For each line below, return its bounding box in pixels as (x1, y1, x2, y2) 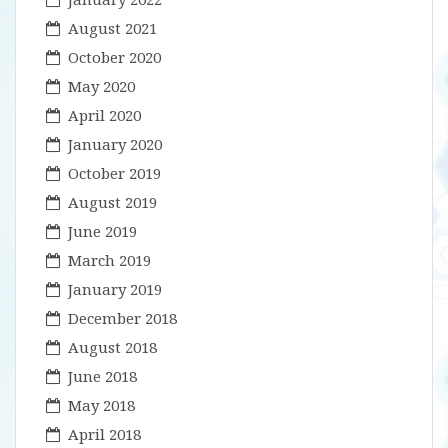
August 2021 (68, 18, 157, 38)
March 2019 (68, 250, 151, 270)
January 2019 (68, 279, 162, 299)
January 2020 (68, 134, 162, 154)
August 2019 (68, 192, 157, 212)
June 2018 (68, 366, 137, 386)
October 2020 (68, 47, 161, 67)
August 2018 (68, 337, 157, 357)
